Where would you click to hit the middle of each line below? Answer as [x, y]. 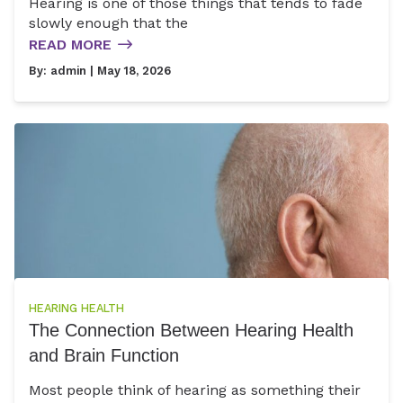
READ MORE [70, 44]
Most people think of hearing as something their [195, 390]
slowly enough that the [108, 22]
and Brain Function [104, 356]
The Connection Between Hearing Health [191, 331]
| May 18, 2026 [129, 70]
